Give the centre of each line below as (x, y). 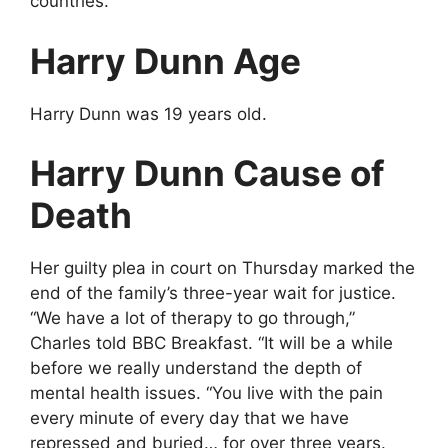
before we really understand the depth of (196, 368)
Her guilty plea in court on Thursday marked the (222, 268)
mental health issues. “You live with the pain (206, 393)
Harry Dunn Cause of (207, 173)
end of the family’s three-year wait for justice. (213, 293)
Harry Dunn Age (169, 60)
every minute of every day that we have (189, 418)
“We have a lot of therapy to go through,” (192, 318)
